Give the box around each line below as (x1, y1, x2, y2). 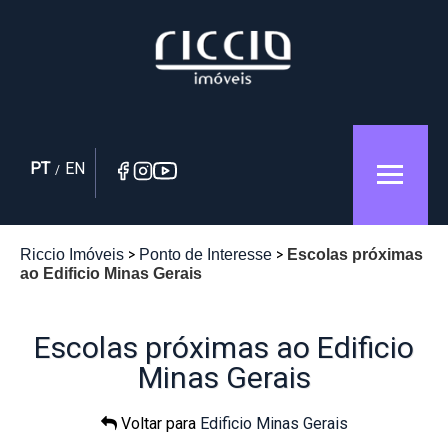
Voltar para (116, 414, 200, 433)
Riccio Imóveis (20, 246, 124, 263)
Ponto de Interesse (139, 246, 272, 263)
